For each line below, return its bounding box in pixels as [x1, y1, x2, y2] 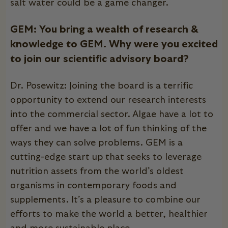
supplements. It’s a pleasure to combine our [10, 195, 201, 205]
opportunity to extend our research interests [10, 95, 206, 105]
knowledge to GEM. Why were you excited [10, 39, 218, 49]
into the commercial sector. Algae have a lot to [10, 109, 213, 119]
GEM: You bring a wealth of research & [10, 24, 198, 35]
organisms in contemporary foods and [10, 181, 177, 190]
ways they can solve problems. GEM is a [10, 138, 183, 148]
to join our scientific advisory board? [10, 53, 189, 64]
